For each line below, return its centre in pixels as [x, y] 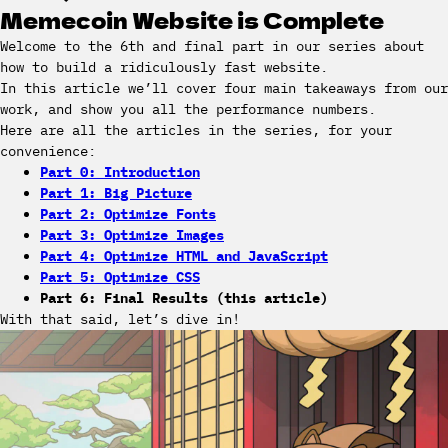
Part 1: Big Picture [116, 193]
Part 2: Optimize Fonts [128, 214]
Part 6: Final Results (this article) [184, 298]
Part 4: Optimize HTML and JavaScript [184, 256]
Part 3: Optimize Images [132, 235]
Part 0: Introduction [120, 172]
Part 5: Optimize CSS [120, 277]
